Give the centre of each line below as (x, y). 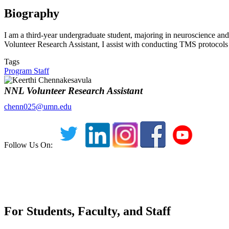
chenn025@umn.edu (38, 106)
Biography (32, 13)
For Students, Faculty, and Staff (87, 211)
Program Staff (27, 71)
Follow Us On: (29, 145)
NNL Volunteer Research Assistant (73, 90)
